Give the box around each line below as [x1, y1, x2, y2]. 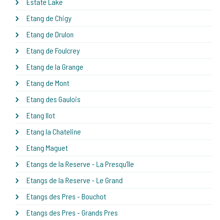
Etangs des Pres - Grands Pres [27, 207, 118, 217]
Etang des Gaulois [27, 94, 81, 104]
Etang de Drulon [27, 29, 74, 39]
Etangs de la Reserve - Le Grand [27, 175, 123, 185]
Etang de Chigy [27, 13, 72, 23]
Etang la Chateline [27, 126, 81, 136]
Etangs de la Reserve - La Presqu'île [27, 159, 134, 168]
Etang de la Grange [27, 61, 83, 71]
